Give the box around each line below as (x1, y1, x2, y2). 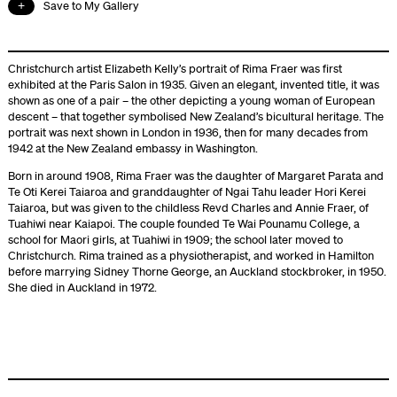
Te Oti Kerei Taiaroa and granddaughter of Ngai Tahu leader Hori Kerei (7, 184, 366, 199)
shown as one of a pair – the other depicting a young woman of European (7, 93, 375, 108)
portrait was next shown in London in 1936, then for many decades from (7, 125, 368, 140)
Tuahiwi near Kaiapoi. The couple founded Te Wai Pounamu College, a (7, 216, 360, 231)
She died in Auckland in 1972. (7, 280, 157, 295)
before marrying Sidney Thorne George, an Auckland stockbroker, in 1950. (7, 264, 386, 279)
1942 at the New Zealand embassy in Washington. (7, 141, 258, 156)
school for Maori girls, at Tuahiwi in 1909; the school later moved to (7, 232, 343, 247)
